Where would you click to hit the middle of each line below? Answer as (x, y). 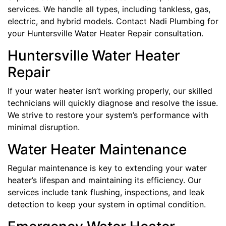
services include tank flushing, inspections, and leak (106, 192)
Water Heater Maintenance (97, 149)
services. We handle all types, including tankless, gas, (109, 9)
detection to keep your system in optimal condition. (107, 204)
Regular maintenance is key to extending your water (107, 168)
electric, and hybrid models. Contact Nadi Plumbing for (113, 21)
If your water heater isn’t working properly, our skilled (110, 91)
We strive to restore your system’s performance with (108, 115)
